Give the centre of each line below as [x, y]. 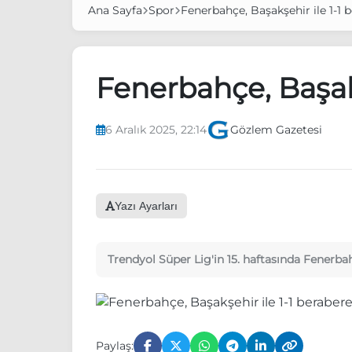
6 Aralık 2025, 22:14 [156, 129]
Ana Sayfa [115, 11]
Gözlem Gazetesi [276, 129]
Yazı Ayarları [146, 206]
